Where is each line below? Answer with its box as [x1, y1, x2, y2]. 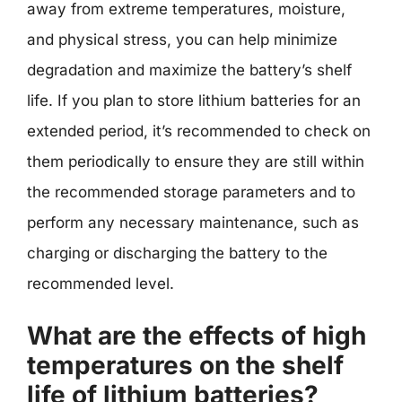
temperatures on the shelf [27, 350, 344, 380]
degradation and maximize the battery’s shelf [27, 60, 352, 79]
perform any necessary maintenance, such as [27, 213, 359, 232]
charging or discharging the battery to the [27, 243, 328, 262]
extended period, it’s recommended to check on [27, 121, 371, 140]
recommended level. [27, 274, 174, 293]
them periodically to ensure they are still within [27, 152, 364, 170]
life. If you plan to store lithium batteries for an [27, 91, 361, 109]
